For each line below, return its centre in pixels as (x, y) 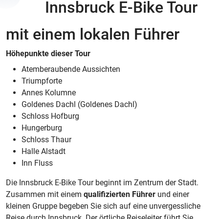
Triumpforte (42, 81)
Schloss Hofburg (50, 116)
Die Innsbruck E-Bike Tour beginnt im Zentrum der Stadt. (102, 183)
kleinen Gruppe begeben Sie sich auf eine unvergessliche (103, 206)
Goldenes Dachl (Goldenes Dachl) (79, 104)
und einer (172, 194)
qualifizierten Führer (120, 194)
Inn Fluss (37, 163)
